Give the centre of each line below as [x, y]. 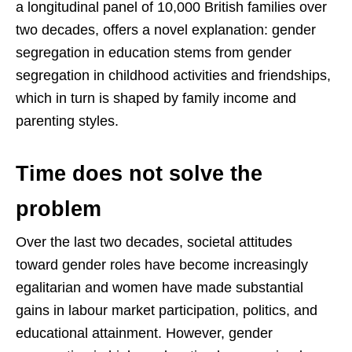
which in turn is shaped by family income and [156, 99]
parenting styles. [67, 121]
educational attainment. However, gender [144, 334]
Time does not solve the [139, 174]
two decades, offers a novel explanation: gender [166, 30]
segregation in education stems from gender [154, 53]
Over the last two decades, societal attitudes [154, 242]
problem [59, 209]
